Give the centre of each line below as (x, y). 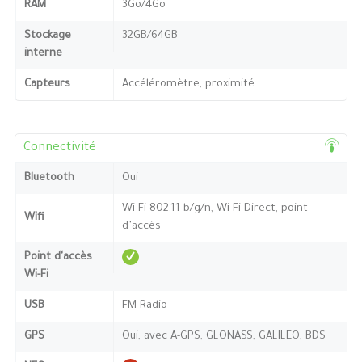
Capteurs (47, 84)
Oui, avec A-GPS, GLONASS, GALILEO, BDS (223, 336)
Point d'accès (58, 257)
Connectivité (59, 148)
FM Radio (144, 305)
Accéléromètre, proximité (188, 84)
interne (43, 53)
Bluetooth (49, 178)
